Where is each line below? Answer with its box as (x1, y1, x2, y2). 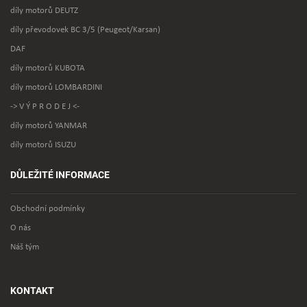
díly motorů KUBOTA (10, 64, 85, 73)
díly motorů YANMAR (10, 121, 87, 130)
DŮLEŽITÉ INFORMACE (10, 169, 110, 180)
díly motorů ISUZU (10, 140, 76, 149)
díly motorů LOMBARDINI (10, 83, 102, 92)
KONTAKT (10, 285, 54, 296)
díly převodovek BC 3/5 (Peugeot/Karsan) (10, 25, 160, 34)
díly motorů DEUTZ (10, 6, 78, 15)
